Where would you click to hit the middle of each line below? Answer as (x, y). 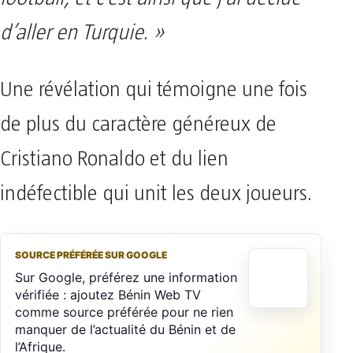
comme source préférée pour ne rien (124, 312)
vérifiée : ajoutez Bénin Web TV (108, 295)
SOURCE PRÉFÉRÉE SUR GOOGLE (91, 255)
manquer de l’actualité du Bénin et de (125, 329)
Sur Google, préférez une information (126, 277)
